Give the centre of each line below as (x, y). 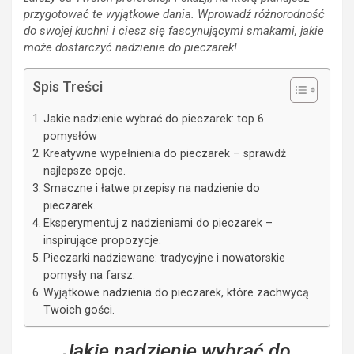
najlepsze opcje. (84, 171)
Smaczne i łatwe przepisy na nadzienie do (151, 188)
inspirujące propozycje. (102, 241)
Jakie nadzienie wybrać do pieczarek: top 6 (153, 119)
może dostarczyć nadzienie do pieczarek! (130, 48)
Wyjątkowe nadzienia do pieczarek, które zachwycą (176, 293)
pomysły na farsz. (89, 275)
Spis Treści (68, 87)
